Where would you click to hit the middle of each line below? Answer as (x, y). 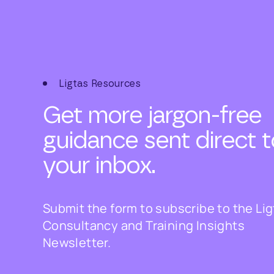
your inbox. (99, 166)
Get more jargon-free (152, 116)
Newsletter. (77, 243)
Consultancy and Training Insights (144, 225)
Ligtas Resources (99, 84)
